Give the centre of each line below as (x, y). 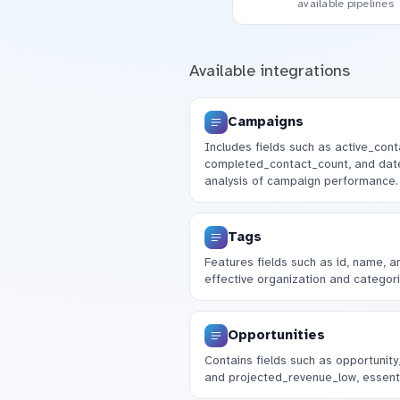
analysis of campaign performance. (301, 181)
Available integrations (269, 70)
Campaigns (265, 122)
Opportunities (276, 335)
